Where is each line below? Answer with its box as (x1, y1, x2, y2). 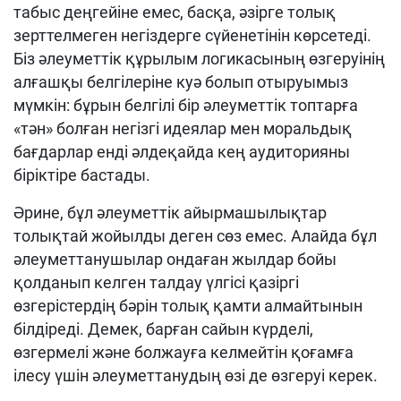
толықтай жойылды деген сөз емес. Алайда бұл (13, 226, 377, 245)
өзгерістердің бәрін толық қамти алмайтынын (13, 296, 363, 315)
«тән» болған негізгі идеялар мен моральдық (13, 119, 352, 138)
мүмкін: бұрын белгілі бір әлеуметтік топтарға (13, 96, 358, 115)
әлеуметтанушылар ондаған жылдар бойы (13, 250, 337, 269)
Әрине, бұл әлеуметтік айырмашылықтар (13, 203, 327, 222)
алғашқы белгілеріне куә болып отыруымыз (13, 73, 348, 91)
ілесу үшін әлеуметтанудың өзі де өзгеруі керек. (13, 366, 378, 385)
